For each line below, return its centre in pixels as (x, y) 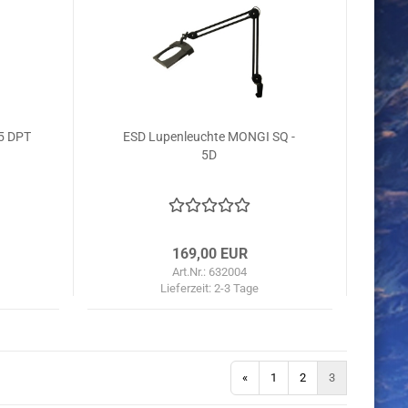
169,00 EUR (209, 254)
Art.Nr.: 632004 (210, 272)
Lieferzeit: (188, 288)
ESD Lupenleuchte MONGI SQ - (209, 137)
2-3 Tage (237, 288)
